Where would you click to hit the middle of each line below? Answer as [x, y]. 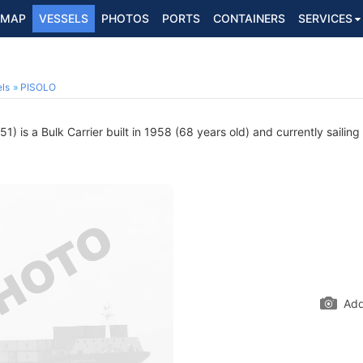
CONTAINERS [249, 18]
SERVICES [325, 18]
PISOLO [38, 87]
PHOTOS [125, 18]
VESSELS [64, 18]
